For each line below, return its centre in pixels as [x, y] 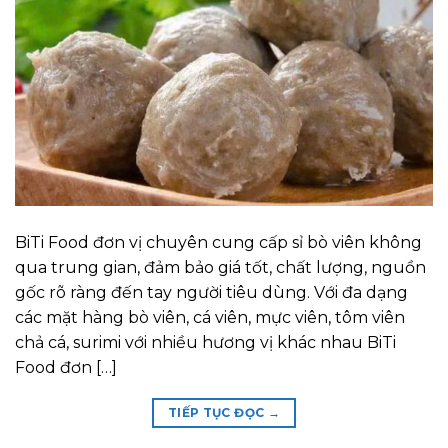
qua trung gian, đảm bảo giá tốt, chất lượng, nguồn [220, 267]
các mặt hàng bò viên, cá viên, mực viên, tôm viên [210, 317]
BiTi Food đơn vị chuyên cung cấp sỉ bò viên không [218, 242]
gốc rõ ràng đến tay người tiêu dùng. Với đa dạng [211, 292]
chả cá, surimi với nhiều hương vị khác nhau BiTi [205, 342]
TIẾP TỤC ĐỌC [217, 412]
